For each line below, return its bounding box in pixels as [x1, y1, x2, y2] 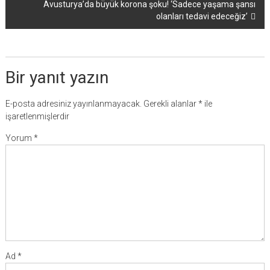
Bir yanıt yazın [5, 67, 108, 87]
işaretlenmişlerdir [5, 111, 69, 121]
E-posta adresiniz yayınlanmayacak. [5, 99, 142, 108]
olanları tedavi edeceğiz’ [156, 11, 248, 21]
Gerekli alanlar [143, 99, 198, 108]
